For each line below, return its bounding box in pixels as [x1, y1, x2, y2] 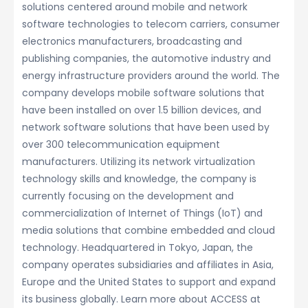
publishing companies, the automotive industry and [22, 51, 271, 65]
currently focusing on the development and [22, 188, 234, 203]
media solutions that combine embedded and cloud [22, 223, 275, 237]
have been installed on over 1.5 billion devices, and [22, 102, 261, 117]
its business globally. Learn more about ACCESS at [22, 291, 261, 306]
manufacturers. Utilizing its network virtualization [22, 154, 255, 168]
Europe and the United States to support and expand [22, 274, 276, 289]
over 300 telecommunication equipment [22, 137, 220, 151]
